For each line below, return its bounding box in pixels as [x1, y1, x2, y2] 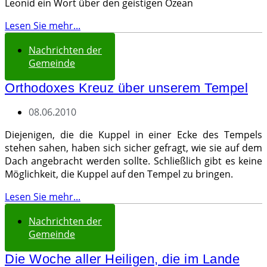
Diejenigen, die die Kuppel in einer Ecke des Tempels [5, 128, 262, 141]
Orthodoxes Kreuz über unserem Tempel [5, 80, 248, 95]
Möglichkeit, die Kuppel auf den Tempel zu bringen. [5, 167, 233, 181]
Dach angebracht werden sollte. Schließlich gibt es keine [5, 154, 262, 167]
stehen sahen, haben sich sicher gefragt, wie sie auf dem [5, 141, 262, 154]
